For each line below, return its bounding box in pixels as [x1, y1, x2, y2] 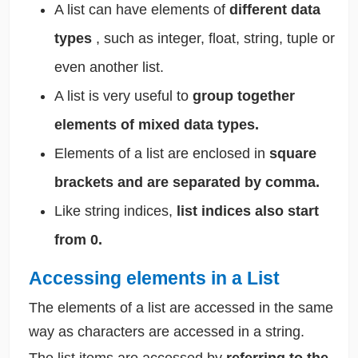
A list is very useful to [54, 88, 193, 105]
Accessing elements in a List [28, 268, 280, 289]
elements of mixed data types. [54, 117, 263, 133]
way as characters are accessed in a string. [28, 324, 308, 340]
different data [229, 2, 320, 18]
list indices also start [176, 203, 319, 220]
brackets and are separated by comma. [54, 174, 324, 191]
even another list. [54, 59, 168, 76]
